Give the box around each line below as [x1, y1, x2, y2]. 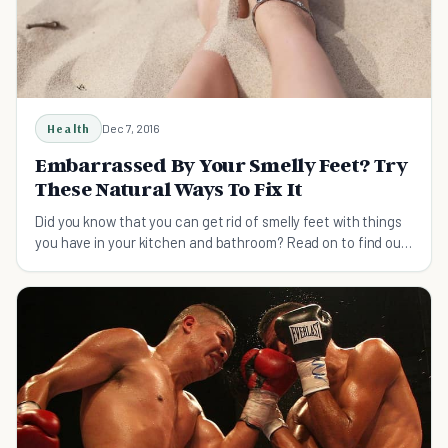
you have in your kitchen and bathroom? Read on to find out [35, 233, 408, 251]
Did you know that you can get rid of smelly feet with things [35, 212, 402, 230]
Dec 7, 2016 [102, 121, 161, 135]
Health [47, 121, 91, 136]
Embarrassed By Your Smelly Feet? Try [35, 153, 408, 177]
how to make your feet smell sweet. [35, 254, 254, 272]
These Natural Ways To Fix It [35, 177, 304, 201]
